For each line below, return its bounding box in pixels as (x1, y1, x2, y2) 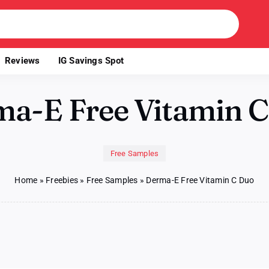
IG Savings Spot (58, 55, 124, 66)
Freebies (46, 175, 78, 185)
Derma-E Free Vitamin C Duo (146, 175, 255, 185)
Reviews (5, 55, 40, 66)
